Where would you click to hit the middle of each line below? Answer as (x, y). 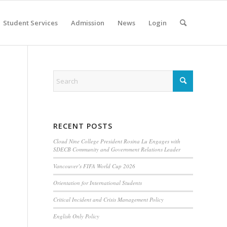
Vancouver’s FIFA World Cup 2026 (94, 166)
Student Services (30, 23)
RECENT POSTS (83, 126)
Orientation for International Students (98, 183)
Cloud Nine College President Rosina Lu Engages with (117, 141)
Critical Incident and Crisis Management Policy (109, 199)
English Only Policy (77, 216)
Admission (88, 23)
